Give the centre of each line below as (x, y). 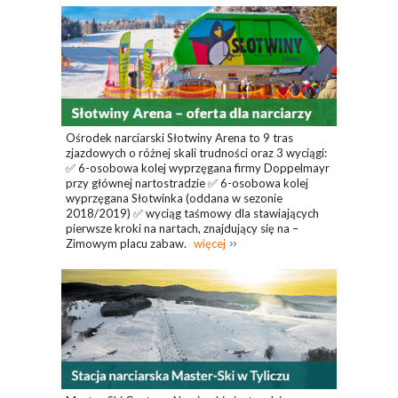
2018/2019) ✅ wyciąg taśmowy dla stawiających (192, 213)
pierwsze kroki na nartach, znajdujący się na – (182, 228)
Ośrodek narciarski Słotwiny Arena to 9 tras (179, 137)
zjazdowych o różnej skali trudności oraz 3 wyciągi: (196, 152)
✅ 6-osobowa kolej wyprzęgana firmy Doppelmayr (198, 167)
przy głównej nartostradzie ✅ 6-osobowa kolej (187, 183)
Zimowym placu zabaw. (127, 243)
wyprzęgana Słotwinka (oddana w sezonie (174, 198)
